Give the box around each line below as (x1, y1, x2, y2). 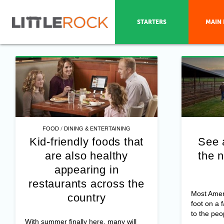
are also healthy (45, 149, 128, 162)
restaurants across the (28, 177, 144, 190)
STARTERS (136, 18, 166, 25)
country (67, 191, 106, 204)
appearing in (54, 163, 119, 176)
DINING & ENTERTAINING (64, 125, 131, 131)
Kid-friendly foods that (29, 135, 144, 148)
